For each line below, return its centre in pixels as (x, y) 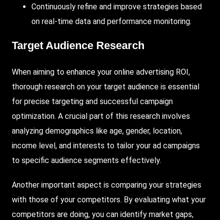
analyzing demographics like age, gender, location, (97, 131)
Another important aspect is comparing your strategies (107, 185)
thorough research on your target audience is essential (106, 87)
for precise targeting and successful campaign (92, 102)
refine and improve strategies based (139, 6)
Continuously (54, 6)
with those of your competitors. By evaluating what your (109, 200)
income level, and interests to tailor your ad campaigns (106, 146)
